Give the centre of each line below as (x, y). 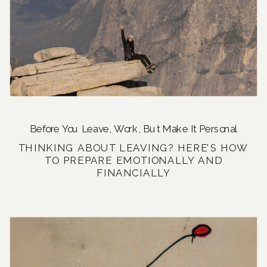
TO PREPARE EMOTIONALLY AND (133, 160)
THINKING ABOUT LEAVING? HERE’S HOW (133, 148)
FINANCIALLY (133, 173)
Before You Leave (69, 128)
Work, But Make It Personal (176, 128)
